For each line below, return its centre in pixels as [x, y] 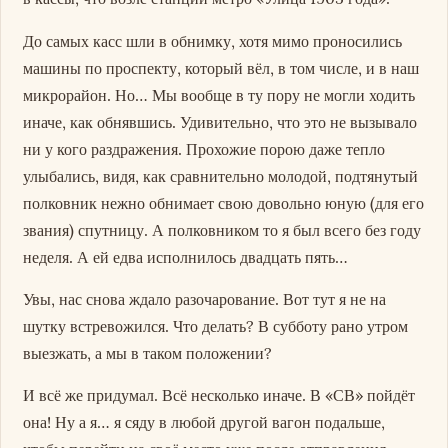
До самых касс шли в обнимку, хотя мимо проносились [213, 40]
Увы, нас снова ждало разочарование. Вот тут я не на [205, 298]
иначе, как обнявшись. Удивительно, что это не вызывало [220, 121]
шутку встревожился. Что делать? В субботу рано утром [216, 325]
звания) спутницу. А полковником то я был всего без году [222, 229]
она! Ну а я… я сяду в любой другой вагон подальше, [204, 422]
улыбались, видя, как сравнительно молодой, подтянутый [221, 175]
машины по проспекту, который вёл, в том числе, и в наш [221, 67]
